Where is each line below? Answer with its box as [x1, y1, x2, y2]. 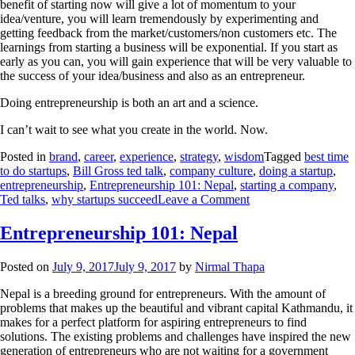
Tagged [264, 149, 304, 163]
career [84, 149, 113, 163]
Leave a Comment [158, 192, 250, 206]
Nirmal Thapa [195, 259, 265, 273]
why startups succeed [52, 192, 158, 206]
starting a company [240, 177, 334, 192]
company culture [170, 163, 253, 177]
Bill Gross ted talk [73, 163, 163, 177]
